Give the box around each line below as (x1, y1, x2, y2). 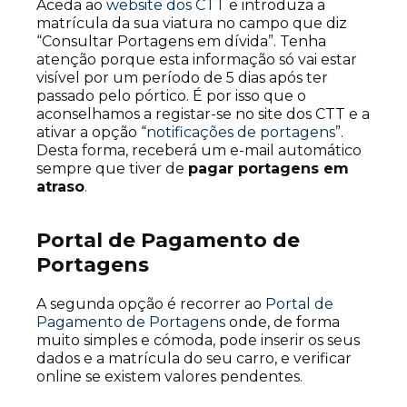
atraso (36, 178, 84, 196)
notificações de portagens (146, 124, 335, 142)
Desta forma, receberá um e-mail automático (36, 142, 362, 160)
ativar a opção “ (36, 124, 146, 142)
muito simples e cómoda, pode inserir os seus (36, 332, 360, 350)
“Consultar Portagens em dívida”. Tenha (36, 33, 326, 51)
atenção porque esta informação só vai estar (36, 51, 357, 69)
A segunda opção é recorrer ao (36, 295, 265, 313)
